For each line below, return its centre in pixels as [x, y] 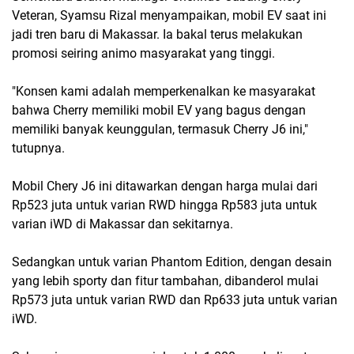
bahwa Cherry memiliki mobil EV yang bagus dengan [159, 110]
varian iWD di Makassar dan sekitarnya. [122, 224]
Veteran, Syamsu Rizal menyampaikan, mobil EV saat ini [169, 15]
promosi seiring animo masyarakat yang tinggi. [143, 53]
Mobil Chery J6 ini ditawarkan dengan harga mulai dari [165, 186]
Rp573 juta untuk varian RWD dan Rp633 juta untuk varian [175, 299]
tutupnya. [38, 148]
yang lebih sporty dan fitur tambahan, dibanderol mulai [165, 281]
